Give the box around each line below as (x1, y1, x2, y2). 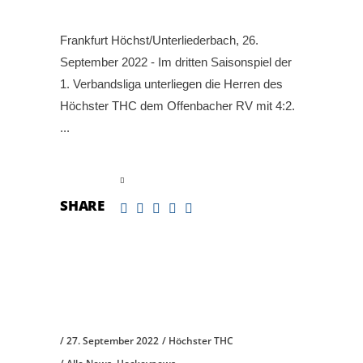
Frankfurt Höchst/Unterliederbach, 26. (60, 32, 258, 47)
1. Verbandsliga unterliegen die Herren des (60, 76, 283, 91)
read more (60, 173, 115, 186)
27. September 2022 (66, 334, 159, 348)
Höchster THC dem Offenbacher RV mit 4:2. (60, 98, 295, 113)
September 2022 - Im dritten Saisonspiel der (60, 54, 292, 69)
